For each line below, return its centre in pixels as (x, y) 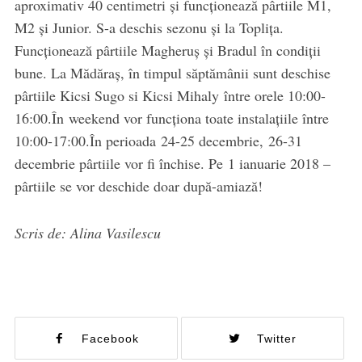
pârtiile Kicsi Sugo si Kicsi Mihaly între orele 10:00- (170, 96)
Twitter (276, 339)
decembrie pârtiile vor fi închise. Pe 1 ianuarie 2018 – (172, 164)
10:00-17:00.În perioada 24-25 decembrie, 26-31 (158, 141)
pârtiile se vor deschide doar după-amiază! (138, 186)
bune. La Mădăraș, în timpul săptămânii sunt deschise (172, 73)
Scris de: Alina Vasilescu (87, 233)
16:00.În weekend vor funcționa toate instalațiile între (171, 118)
